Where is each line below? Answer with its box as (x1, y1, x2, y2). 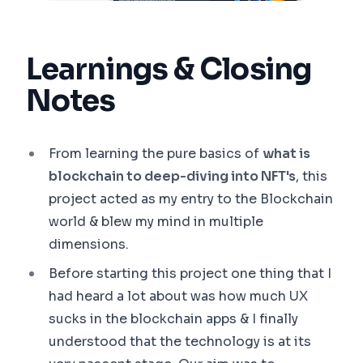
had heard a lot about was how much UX (49, 287, 308, 305)
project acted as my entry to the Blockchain (49, 190, 333, 207)
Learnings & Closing (26, 50, 311, 88)
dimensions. (49, 235, 129, 253)
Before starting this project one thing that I (49, 264, 331, 282)
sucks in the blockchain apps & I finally (49, 310, 298, 327)
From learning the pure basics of (49, 144, 263, 162)
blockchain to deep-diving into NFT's (49, 167, 296, 185)
